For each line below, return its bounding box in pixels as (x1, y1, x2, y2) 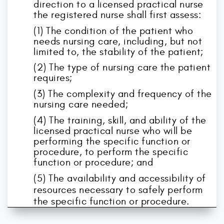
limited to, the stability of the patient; (33, 45, 203, 57)
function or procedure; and (33, 156, 153, 168)
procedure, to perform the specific (33, 145, 188, 157)
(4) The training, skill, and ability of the (33, 114, 206, 126)
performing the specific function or (33, 135, 190, 147)
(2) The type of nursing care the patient (33, 61, 211, 73)
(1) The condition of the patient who (33, 24, 193, 36)
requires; (33, 72, 72, 84)
